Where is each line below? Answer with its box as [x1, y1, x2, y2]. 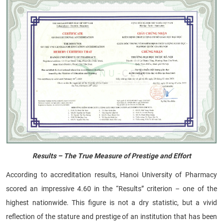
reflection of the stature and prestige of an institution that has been [6, 212, 217, 221]
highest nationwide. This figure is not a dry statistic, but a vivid [6, 198, 217, 207]
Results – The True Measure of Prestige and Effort [32, 151, 191, 160]
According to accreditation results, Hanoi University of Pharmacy [6, 170, 217, 179]
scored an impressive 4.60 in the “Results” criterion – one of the [6, 184, 217, 193]
